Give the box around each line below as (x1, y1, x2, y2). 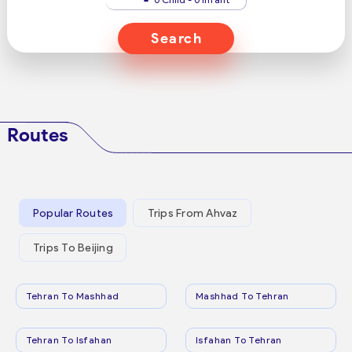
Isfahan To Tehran (196, 334, 282, 346)
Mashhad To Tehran (196, 290, 289, 302)
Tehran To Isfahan (25, 334, 112, 346)
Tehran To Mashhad (25, 290, 119, 302)
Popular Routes (32, 206, 114, 220)
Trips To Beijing (32, 240, 113, 255)
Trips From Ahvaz (147, 206, 238, 220)
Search (150, 30, 203, 47)
